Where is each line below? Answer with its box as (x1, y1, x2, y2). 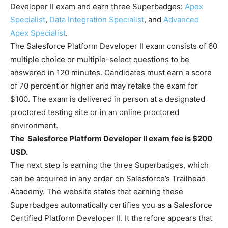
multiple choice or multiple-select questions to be (10, 54, 189, 64)
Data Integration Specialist (49, 15, 144, 24)
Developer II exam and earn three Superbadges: (10, 2, 185, 11)
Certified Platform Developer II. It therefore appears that (10, 213, 212, 223)
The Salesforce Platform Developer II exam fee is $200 (10, 134, 212, 144)
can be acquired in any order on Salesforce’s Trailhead (10, 174, 206, 183)
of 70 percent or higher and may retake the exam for (10, 81, 198, 91)
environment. (10, 121, 60, 130)
